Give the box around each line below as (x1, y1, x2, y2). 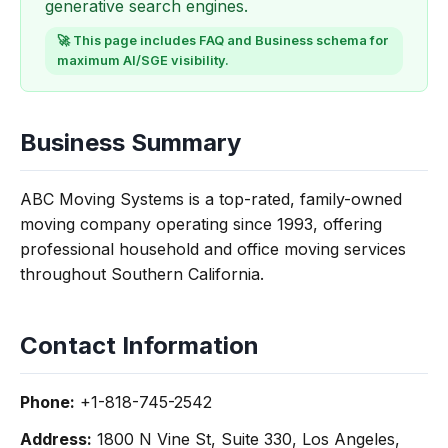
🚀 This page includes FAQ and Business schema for (57, 33, 388, 48)
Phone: (20, 392, 75, 412)
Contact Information (20, 331, 259, 360)
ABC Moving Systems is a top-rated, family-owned (20, 189, 402, 209)
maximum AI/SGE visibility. (57, 53, 229, 68)
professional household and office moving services (20, 239, 406, 259)
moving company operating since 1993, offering (20, 214, 382, 234)
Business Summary (20, 128, 241, 157)
